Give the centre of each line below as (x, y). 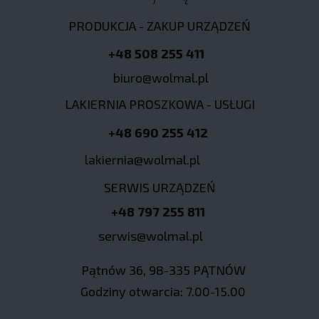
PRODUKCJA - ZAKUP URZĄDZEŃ (159, 26)
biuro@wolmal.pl (161, 78)
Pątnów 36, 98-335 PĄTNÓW (163, 270)
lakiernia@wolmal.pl (142, 159)
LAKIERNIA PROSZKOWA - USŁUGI (159, 104)
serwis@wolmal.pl (151, 236)
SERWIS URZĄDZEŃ (159, 187)
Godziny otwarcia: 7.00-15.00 (163, 291)
